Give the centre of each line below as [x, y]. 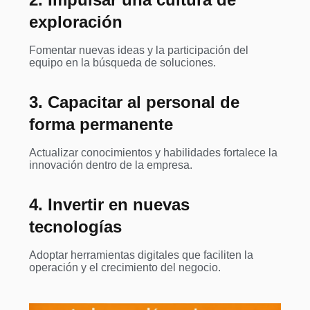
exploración [76, 22]
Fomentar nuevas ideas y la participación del [139, 51]
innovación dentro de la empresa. [111, 165]
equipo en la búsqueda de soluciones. [122, 63]
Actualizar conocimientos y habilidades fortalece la [153, 153]
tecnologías [75, 227]
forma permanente [101, 125]
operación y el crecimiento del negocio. [125, 268]
